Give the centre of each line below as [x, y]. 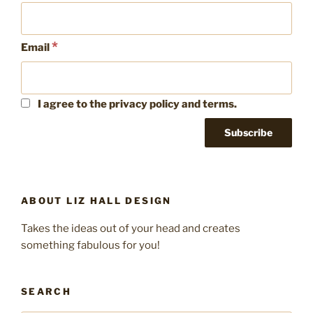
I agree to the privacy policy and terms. [136, 104]
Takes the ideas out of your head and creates [131, 229]
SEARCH [46, 292]
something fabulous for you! [90, 246]
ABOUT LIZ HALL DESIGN [96, 200]
